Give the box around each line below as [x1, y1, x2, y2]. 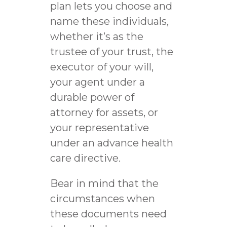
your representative [50, 121, 149, 134]
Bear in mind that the [50, 177, 159, 190]
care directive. [50, 152, 121, 164]
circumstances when [50, 192, 155, 205]
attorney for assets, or [50, 106, 158, 119]
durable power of [50, 91, 134, 103]
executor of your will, [50, 60, 154, 73]
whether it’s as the [50, 30, 143, 43]
